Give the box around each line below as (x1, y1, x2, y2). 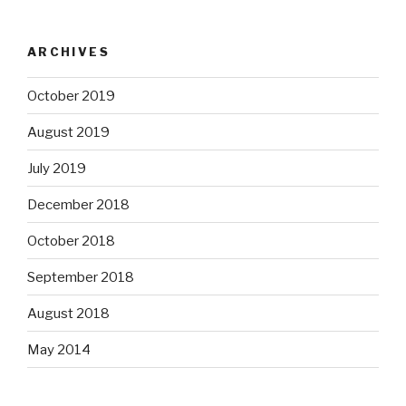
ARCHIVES (27, 43, 110, 59)
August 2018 (27, 304, 110, 322)
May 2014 (27, 341, 91, 358)
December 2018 (27, 196, 130, 213)
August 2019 (27, 123, 110, 140)
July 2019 (27, 159, 86, 177)
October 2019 (27, 87, 115, 104)
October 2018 (27, 232, 115, 249)
